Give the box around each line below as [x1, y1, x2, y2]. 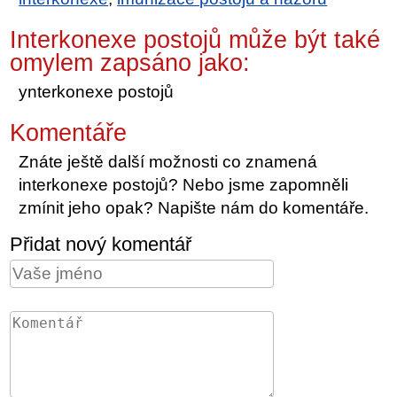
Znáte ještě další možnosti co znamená [19, 152, 318, 171]
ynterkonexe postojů [19, 82, 175, 101]
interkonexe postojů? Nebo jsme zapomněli [19, 175, 349, 194]
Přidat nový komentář [10, 232, 192, 255]
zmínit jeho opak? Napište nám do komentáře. [19, 198, 370, 217]
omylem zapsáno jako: [10, 49, 251, 76]
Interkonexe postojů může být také [10, 26, 381, 53]
